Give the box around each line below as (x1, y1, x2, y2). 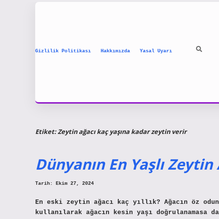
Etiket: (35, 127, 58, 136)
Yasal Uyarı (140, 48, 172, 54)
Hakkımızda (101, 48, 130, 54)
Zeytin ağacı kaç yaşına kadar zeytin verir (58, 127, 187, 136)
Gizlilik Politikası (35, 48, 91, 54)
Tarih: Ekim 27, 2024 (35, 181, 94, 187)
